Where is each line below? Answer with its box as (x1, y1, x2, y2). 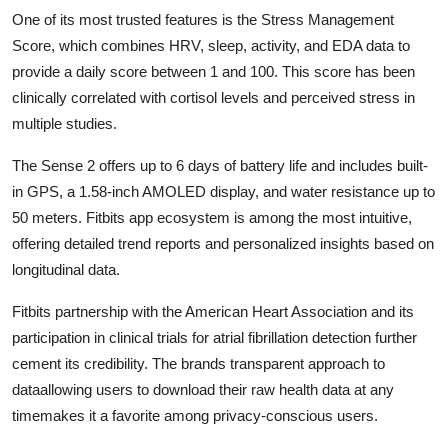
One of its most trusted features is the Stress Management (12, 10, 394, 28)
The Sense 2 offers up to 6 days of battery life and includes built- (12, 156, 428, 174)
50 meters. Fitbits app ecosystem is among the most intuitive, (12, 208, 412, 226)
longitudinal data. (12, 260, 120, 278)
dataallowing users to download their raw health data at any (12, 380, 394, 398)
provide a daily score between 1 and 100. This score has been (12, 62, 415, 80)
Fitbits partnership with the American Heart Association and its (12, 302, 414, 320)
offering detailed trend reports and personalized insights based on (12, 234, 434, 252)
